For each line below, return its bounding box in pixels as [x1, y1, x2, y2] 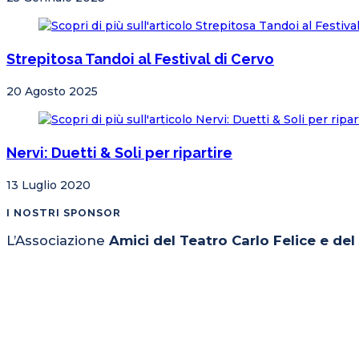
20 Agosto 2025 [6, 84, 98, 99]
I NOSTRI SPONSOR [6, 207, 121, 220]
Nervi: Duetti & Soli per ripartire [6, 144, 232, 162]
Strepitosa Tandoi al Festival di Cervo [6, 50, 274, 68]
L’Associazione [6, 232, 109, 248]
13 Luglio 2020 [6, 178, 91, 193]
